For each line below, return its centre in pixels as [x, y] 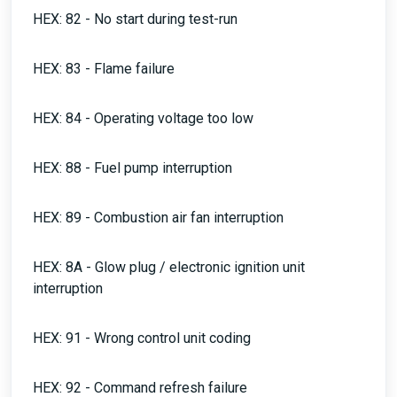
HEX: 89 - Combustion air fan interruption [158, 218]
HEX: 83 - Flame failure [104, 69]
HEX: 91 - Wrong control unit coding [142, 338]
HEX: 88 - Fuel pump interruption [132, 168]
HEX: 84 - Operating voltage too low [143, 118]
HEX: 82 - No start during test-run [135, 19]
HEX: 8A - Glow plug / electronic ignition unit [169, 267]
